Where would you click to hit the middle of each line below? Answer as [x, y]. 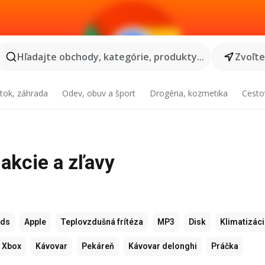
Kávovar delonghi [163, 246]
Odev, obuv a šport [99, 93]
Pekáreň [98, 246]
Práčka [225, 246]
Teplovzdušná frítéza [102, 222]
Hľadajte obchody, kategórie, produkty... [110, 57]
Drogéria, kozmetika [188, 93]
